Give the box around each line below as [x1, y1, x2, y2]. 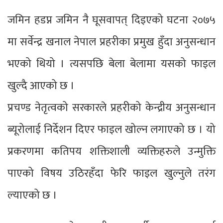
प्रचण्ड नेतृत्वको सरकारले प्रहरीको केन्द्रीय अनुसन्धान [7, 99, 216, 117]
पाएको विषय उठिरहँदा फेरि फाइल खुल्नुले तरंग [7, 164, 216, 183]
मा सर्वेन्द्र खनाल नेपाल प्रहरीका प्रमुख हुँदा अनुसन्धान [7, 33, 216, 52]
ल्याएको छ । [7, 186, 57, 205]
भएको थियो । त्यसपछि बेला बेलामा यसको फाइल [7, 55, 216, 74]
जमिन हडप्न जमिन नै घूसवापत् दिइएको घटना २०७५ [7, 11, 216, 30]
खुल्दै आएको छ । [7, 77, 75, 96]
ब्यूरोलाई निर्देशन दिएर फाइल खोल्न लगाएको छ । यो [7, 120, 216, 139]
